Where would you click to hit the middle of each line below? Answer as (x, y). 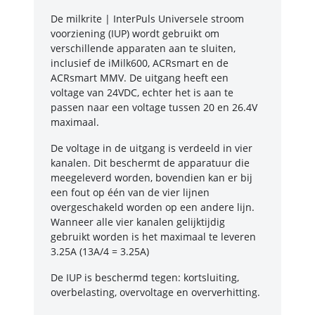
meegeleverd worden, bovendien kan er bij (152, 178)
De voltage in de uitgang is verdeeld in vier (152, 148)
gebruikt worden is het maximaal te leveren (153, 237)
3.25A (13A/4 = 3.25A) (100, 252)
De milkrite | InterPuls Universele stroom (147, 19)
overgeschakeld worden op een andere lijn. (153, 207)
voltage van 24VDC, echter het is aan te (142, 93)
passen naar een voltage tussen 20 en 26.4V (154, 108)
